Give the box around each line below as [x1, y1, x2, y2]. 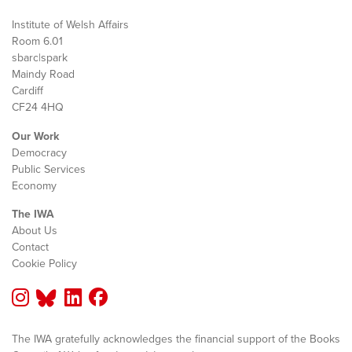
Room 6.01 [12, 34, 63, 48]
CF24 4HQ [12, 100, 64, 114]
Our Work [12, 129, 59, 143]
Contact [12, 240, 49, 254]
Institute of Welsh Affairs [12, 17, 129, 31]
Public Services [12, 162, 86, 176]
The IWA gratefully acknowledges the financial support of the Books [12, 332, 340, 346]
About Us [12, 223, 57, 237]
